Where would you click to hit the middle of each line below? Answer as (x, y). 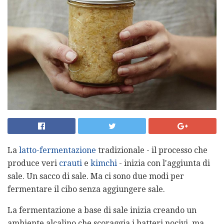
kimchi (104, 163)
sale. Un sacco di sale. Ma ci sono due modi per (96, 176)
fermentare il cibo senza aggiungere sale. (86, 189)
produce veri (33, 163)
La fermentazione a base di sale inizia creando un (102, 210)
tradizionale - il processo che (152, 150)
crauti (70, 163)
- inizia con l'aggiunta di (163, 163)
